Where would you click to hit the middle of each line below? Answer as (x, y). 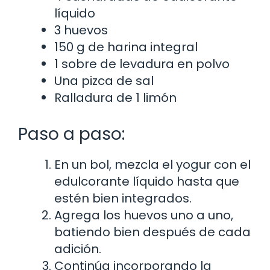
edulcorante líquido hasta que (147, 181)
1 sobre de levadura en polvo (142, 64)
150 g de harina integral (126, 47)
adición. (78, 249)
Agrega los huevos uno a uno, (144, 215)
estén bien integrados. (123, 198)
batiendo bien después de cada (152, 232)
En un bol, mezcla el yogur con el (152, 164)
